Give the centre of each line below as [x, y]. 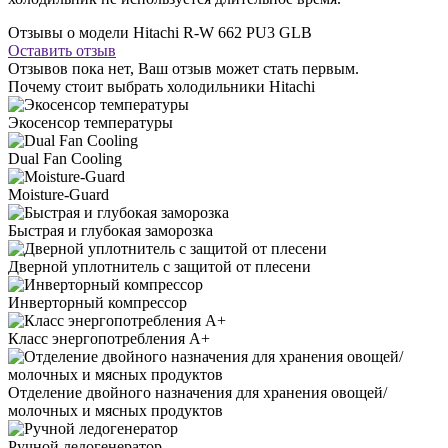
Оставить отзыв [62, 50]
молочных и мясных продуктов [115, 410]
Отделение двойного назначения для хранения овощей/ [197, 392]
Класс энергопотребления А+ [109, 338]
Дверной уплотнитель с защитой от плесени [159, 266]
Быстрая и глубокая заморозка [110, 230]
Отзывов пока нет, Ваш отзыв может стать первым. [183, 68]
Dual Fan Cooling [65, 158]
